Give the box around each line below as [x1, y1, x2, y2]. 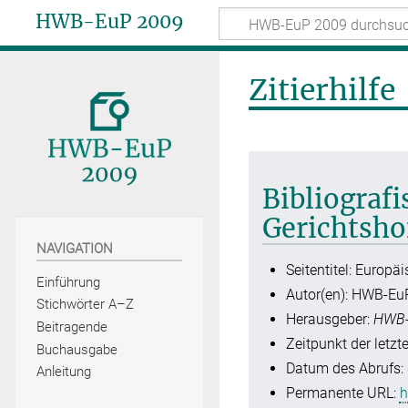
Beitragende [36, 319, 107, 336]
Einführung [36, 273, 100, 291]
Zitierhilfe [249, 71, 395, 108]
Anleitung [36, 363, 91, 381]
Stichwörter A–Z [36, 296, 134, 313]
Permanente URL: [285, 383, 400, 402]
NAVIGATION [36, 240, 113, 258]
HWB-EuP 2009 [35, 10, 184, 35]
